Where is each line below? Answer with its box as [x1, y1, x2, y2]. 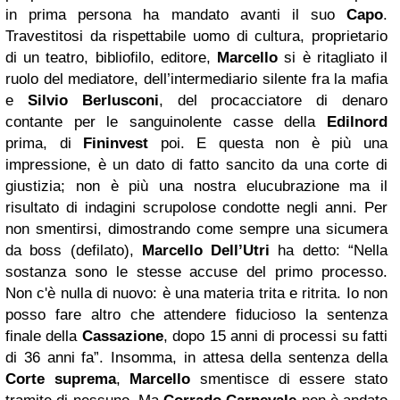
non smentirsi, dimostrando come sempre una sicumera [5, 221, 387, 237]
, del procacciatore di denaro [158, 92, 388, 109]
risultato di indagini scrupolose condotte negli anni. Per [5, 199, 387, 216]
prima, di [5, 135, 84, 152]
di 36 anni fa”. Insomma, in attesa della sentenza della [5, 349, 387, 366]
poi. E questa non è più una [160, 135, 388, 152]
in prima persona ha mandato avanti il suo [5, 6, 346, 23]
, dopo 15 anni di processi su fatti [162, 328, 388, 345]
